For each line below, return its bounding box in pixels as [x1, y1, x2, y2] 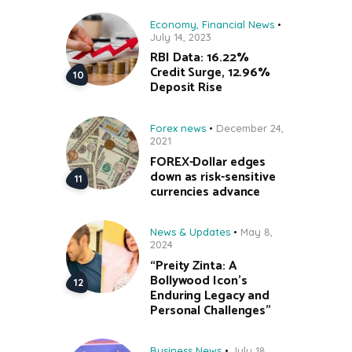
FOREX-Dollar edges [150, 151, 266, 173]
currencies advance [150, 181, 261, 203]
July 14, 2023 [150, 30, 211, 43]
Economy [150, 17, 196, 31]
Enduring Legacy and [150, 284, 270, 306]
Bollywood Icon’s [150, 269, 247, 291]
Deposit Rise [150, 77, 222, 99]
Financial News [202, 17, 274, 31]
